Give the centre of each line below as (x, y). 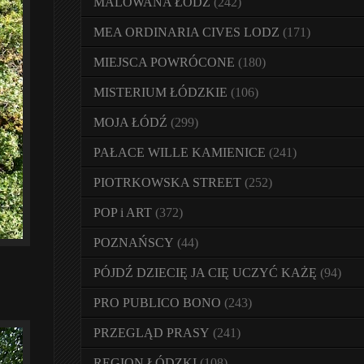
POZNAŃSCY (134, 243)
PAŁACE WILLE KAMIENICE (180, 152)
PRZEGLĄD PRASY (152, 333)
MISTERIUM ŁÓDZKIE (160, 92)
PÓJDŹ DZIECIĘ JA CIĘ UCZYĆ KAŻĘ (205, 273)
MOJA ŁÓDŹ (130, 122)
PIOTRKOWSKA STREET (167, 182)
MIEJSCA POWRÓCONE (164, 62)
